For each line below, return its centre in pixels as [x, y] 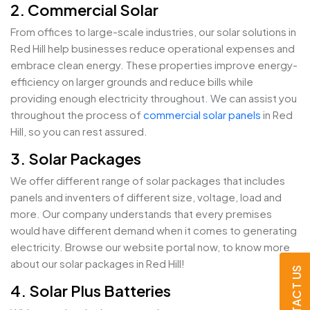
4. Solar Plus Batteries [91, 291]
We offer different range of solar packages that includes [148, 181]
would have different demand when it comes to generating [154, 230]
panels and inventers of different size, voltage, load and [146, 197]
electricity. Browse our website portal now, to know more [150, 247]
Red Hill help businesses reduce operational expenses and [153, 48]
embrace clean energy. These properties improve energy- [154, 65]
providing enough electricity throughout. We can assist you [154, 98]
